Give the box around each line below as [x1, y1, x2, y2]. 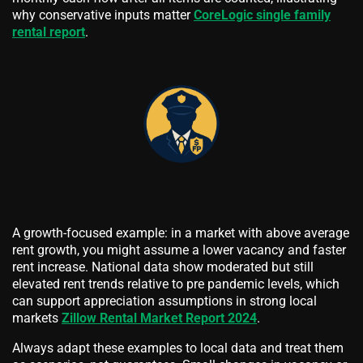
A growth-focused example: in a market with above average [12, 225, 349, 241]
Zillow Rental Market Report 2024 [62, 310, 257, 327]
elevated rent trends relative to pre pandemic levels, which [12, 276, 340, 293]
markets [12, 310, 62, 327]
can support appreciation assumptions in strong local [12, 293, 317, 310]
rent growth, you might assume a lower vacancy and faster [12, 242, 346, 258]
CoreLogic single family [194, 6, 331, 23]
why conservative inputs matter [12, 6, 194, 23]
